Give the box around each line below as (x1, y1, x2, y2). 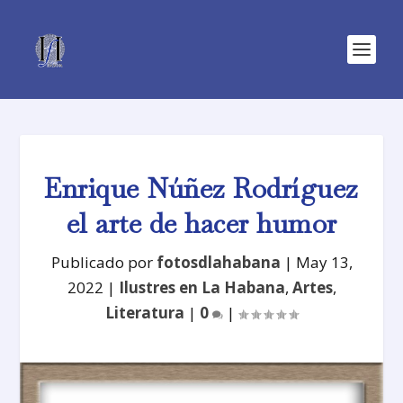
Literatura (105, 302, 184, 323)
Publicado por (50, 252, 157, 273)
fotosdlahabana (156, 252, 281, 273)
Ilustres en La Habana (118, 277, 285, 298)
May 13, (295, 252, 353, 273)
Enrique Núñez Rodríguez (44, 171, 359, 206)
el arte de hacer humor (66, 206, 337, 241)
